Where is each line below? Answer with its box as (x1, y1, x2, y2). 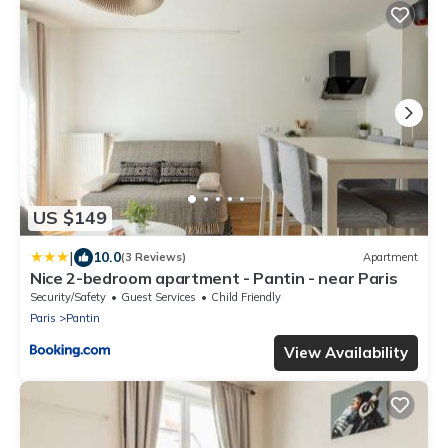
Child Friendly (211, 289, 281, 304)
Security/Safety (30, 289, 106, 304)
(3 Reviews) (121, 250, 186, 265)
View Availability (284, 342, 408, 362)
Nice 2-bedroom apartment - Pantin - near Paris (30, 267, 398, 288)
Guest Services (121, 289, 196, 304)
